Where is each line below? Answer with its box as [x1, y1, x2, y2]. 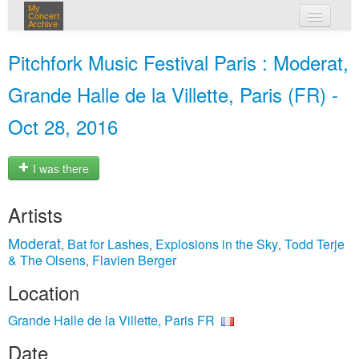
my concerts [167, 38, 238, 54]
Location [8, 278, 79, 306]
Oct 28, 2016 [8, 112, 118, 140]
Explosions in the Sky [155, 235, 278, 253]
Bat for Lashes [67, 235, 149, 253]
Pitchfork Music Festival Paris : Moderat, [8, 48, 349, 76]
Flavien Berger [92, 251, 176, 269]
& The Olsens [8, 251, 86, 269]
